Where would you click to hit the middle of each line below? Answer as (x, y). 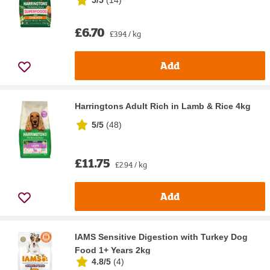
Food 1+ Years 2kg (113, 250)
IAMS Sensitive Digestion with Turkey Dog (161, 237)
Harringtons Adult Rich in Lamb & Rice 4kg (163, 106)
